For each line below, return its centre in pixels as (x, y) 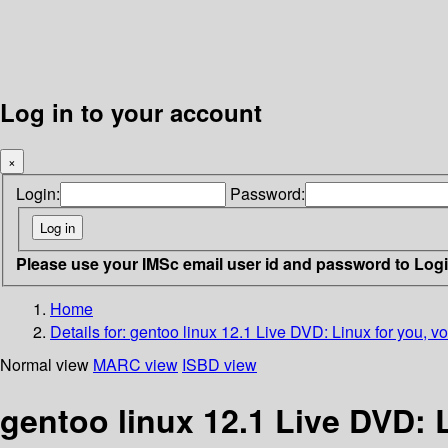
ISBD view (219, 364)
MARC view (135, 364)
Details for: (90, 331)
